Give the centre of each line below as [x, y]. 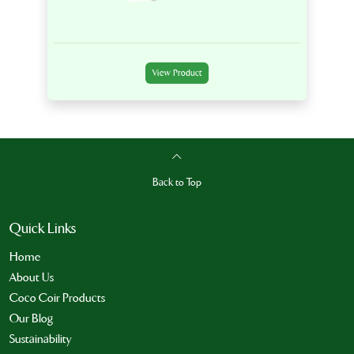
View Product [177, 73]
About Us [32, 277]
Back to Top [177, 182]
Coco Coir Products [57, 298]
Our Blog [31, 318]
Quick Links [43, 228]
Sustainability [40, 339]
